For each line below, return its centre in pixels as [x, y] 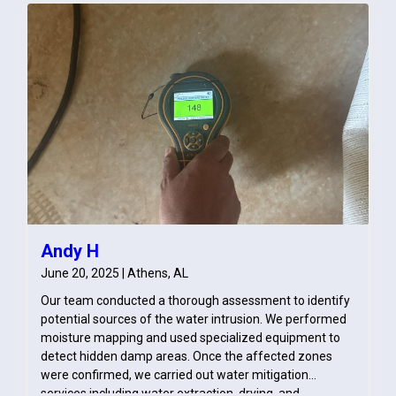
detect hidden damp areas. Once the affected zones [187, 356]
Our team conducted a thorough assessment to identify [195, 300]
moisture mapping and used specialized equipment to [190, 337]
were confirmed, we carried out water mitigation [175, 374]
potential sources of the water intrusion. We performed [194, 319]
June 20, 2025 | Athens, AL [114, 273]
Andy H [70, 251]
